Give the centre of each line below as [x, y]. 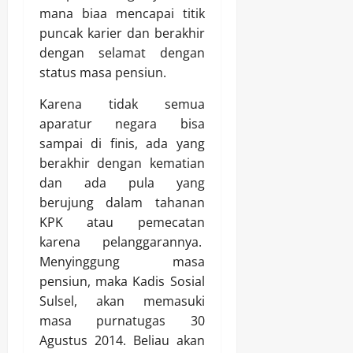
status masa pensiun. [103, 73]
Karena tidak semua [122, 104]
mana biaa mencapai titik [122, 14]
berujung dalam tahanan [122, 203]
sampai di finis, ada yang [122, 144]
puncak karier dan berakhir [122, 33]
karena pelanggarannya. [122, 242]
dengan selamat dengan [122, 53]
